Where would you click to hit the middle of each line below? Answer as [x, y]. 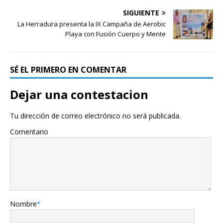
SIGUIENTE [141, 12]
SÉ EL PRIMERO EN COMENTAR [68, 69]
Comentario [29, 131]
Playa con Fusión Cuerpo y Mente [115, 34]
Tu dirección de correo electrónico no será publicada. [95, 115]
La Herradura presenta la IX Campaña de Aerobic [92, 24]
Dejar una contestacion [79, 94]
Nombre [23, 204]
